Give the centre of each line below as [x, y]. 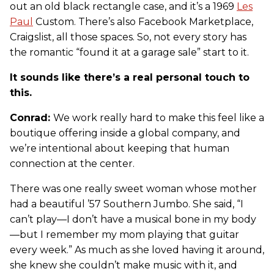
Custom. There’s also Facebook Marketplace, [143, 21]
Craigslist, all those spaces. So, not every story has [128, 37]
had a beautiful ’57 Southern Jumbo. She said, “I [127, 204]
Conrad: [31, 117]
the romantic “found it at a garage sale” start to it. [129, 52]
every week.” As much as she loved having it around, [137, 250]
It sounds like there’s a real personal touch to [130, 77]
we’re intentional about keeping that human [120, 148]
